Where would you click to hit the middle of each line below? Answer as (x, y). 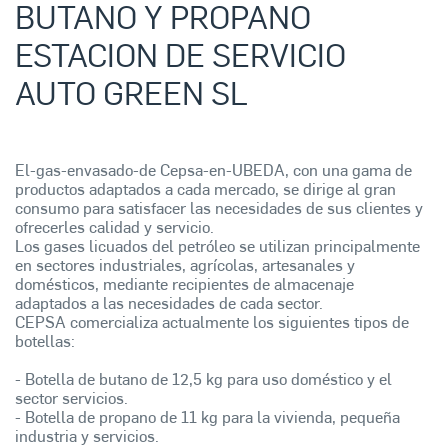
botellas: (45, 341)
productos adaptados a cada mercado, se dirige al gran (205, 189)
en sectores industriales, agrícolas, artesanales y (185, 265)
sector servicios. (71, 398)
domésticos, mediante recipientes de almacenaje (184, 284)
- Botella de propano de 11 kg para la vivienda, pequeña (207, 417)
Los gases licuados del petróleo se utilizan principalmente (217, 246)
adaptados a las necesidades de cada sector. (169, 303)
